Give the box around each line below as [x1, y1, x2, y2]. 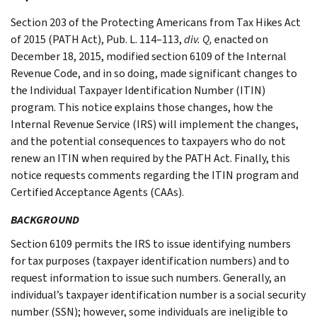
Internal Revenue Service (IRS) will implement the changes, [11, 116, 299, 132]
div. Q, [184, 31, 212, 47]
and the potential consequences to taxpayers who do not [11, 133, 286, 149]
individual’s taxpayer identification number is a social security [11, 287, 306, 302]
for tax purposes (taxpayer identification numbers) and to [11, 253, 289, 268]
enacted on [212, 31, 268, 47]
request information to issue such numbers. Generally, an [11, 270, 286, 285]
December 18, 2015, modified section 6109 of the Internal [11, 48, 287, 64]
